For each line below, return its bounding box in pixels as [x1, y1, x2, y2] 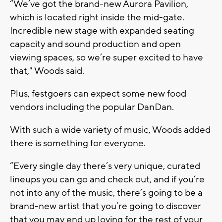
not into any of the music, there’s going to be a [10, 186, 203, 199]
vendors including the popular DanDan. [10, 101, 174, 113]
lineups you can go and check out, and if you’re [10, 173, 205, 185]
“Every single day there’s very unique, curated [10, 160, 200, 172]
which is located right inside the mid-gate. [10, 11, 184, 23]
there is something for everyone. [10, 137, 146, 149]
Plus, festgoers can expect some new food [10, 87, 186, 100]
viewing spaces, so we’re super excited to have [10, 51, 203, 63]
